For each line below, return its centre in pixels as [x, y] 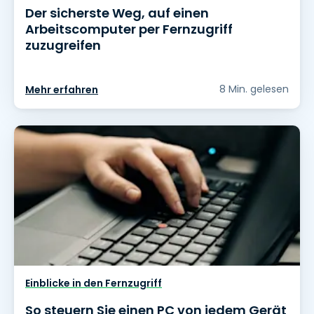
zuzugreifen [63, 46]
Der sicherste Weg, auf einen [117, 13]
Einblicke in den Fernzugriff [94, 284]
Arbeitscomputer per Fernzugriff [129, 29]
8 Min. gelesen [254, 89]
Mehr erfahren [62, 90]
